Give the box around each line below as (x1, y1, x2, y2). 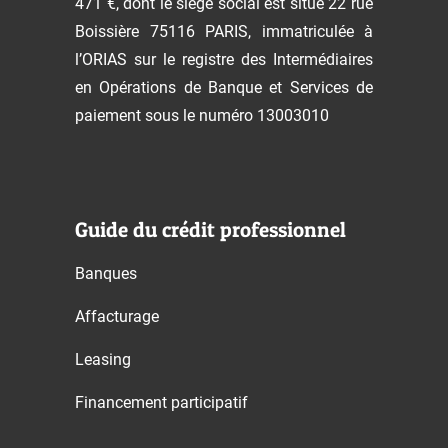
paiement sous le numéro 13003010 (75, 106, 329, 125)
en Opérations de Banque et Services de (75, 78, 373, 97)
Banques (75, 264, 137, 283)
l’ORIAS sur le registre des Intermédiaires (75, 50, 373, 69)
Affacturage (75, 307, 159, 326)
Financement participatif (75, 393, 248, 412)
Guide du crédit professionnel (75, 217, 346, 242)
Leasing (75, 350, 131, 369)
